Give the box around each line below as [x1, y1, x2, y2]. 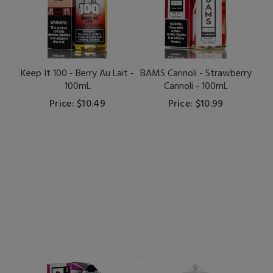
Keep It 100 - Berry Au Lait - [21, 66, 134, 82]
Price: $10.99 [168, 96, 224, 113]
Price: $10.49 [49, 96, 105, 113]
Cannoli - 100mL [163, 79, 228, 95]
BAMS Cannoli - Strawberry [140, 66, 252, 82]
